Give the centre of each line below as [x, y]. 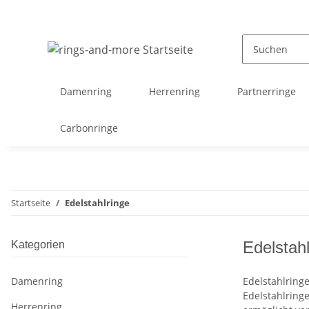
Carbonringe [89, 128]
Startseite [31, 203]
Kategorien [38, 245]
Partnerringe [267, 91]
